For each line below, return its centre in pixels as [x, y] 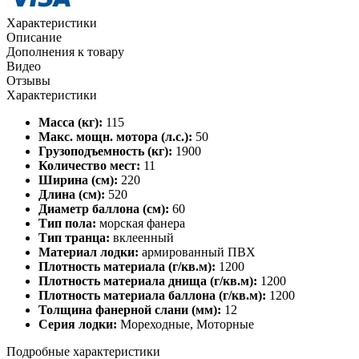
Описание [34, 38]
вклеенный [142, 238]
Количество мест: [89, 166]
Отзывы [28, 81]
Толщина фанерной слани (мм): [130, 310]
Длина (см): [72, 195]
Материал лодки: [89, 252]
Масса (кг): [71, 123]
